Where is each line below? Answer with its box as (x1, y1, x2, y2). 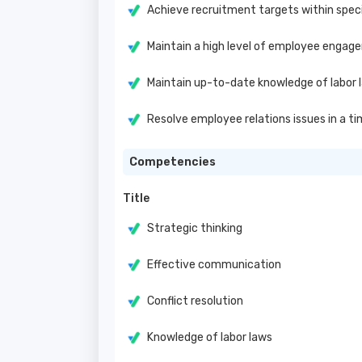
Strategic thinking (147, 221, 242, 235)
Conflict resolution (147, 294, 243, 308)
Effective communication (147, 258, 281, 271)
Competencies (129, 155, 216, 169)
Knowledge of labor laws (147, 330, 272, 344)
